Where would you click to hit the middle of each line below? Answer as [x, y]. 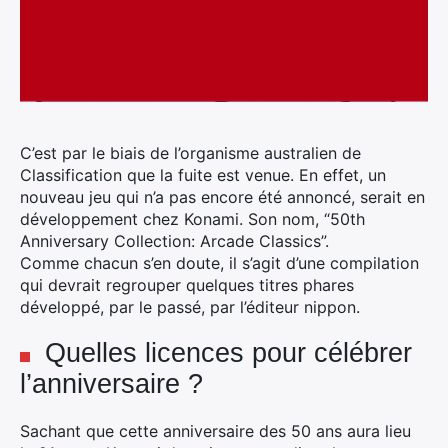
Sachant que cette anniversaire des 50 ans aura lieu [215, 431]
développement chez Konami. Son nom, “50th [192, 219]
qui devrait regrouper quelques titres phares [187, 285]
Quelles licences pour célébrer [228, 353]
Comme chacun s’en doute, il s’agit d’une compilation [219, 263]
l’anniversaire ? [111, 384]
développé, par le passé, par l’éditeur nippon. [190, 307]
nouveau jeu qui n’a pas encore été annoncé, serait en [222, 197]
